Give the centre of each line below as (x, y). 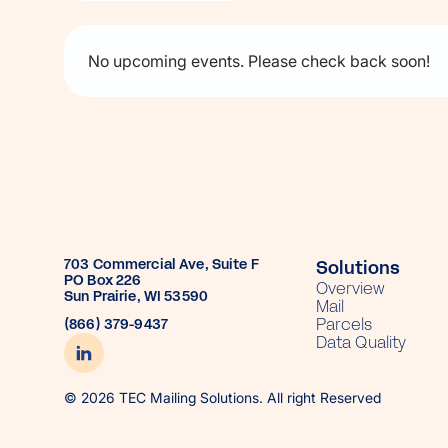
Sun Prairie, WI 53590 (136, 297)
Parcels (344, 325)
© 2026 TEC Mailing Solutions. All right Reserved (222, 398)
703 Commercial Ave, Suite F (161, 265)
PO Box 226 (103, 281)
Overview (350, 289)
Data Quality (361, 343)
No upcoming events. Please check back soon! (259, 61)
